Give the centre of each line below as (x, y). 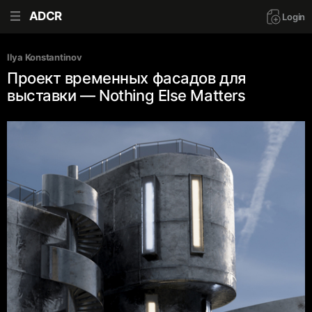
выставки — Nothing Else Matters (126, 95)
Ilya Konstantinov (45, 57)
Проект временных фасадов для (126, 78)
